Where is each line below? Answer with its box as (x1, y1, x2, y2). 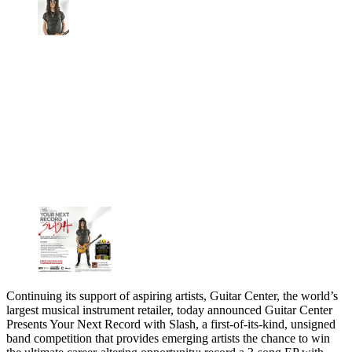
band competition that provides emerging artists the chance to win (6, 332, 330, 346)
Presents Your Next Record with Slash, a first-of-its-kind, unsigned (6, 317, 335, 332)
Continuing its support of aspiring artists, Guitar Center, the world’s (6, 289, 338, 303)
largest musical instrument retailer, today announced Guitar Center (6, 303, 332, 317)
